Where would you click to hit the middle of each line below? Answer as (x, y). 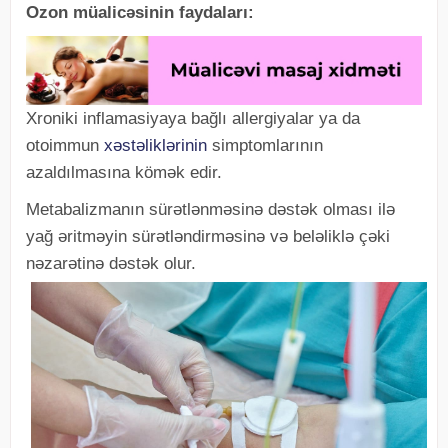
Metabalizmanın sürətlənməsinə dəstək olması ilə (210, 209)
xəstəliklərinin (155, 145)
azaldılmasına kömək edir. (124, 172)
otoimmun (65, 145)
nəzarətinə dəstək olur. (111, 263)
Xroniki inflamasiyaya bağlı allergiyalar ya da (193, 118)
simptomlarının (265, 145)
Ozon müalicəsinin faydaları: (140, 13)
